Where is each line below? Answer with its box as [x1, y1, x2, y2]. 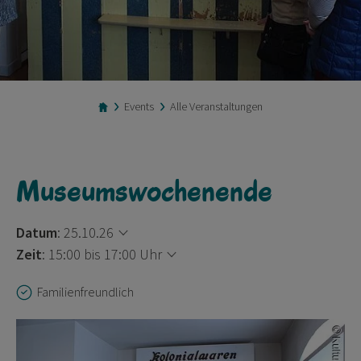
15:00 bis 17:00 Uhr [48, 245, 162, 264]
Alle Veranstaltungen [170, 99, 263, 114]
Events [124, 99, 154, 114]
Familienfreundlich [37, 284, 134, 301]
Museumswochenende [16, 171, 272, 210]
